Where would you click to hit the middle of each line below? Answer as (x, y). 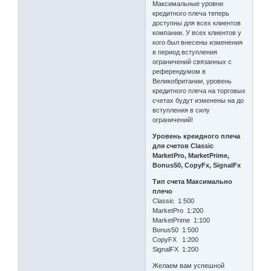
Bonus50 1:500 (176, 230)
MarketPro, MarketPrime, (191, 156)
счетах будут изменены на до (198, 101)
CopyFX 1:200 (176, 240)
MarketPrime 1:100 (181, 220)
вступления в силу (181, 110)
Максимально (210, 182)
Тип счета (169, 182)
